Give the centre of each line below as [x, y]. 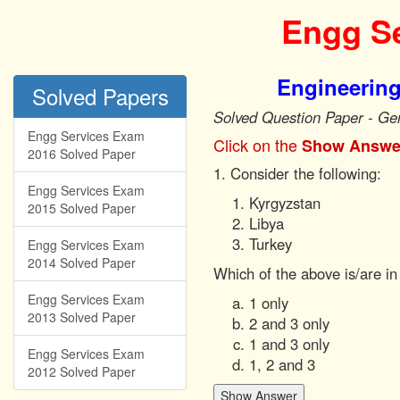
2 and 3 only [289, 323]
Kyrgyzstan [285, 203]
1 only [269, 303]
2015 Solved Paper [82, 208]
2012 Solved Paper [82, 371]
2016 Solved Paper [82, 154]
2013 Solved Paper [82, 317]
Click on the [258, 145]
